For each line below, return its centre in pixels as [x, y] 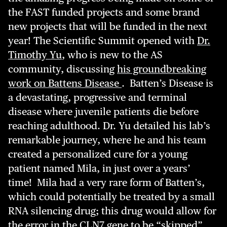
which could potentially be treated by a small [111, 197]
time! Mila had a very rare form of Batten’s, [106, 182]
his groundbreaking [162, 69]
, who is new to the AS [112, 55]
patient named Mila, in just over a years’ [99, 168]
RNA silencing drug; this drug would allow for [112, 211]
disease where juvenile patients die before [103, 111]
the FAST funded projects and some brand [104, 12]
